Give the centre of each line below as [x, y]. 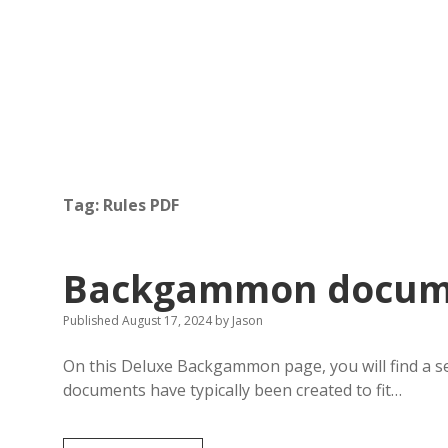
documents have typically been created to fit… [232, 390]
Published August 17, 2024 [139, 320]
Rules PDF [141, 205]
